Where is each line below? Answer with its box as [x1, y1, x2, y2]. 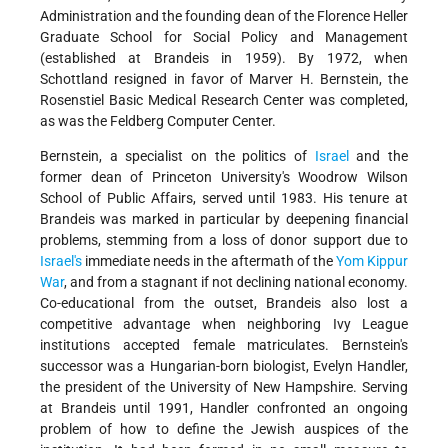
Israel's [40, 253, 82, 270]
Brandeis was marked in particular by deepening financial [40, 211, 408, 228]
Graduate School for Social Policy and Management [40, 29, 408, 46]
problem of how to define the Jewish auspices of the [40, 421, 408, 438]
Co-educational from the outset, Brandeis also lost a [40, 295, 408, 312]
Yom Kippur [335, 253, 409, 270]
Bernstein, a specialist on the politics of [40, 148, 315, 165]
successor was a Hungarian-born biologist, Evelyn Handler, [40, 358, 408, 375]
